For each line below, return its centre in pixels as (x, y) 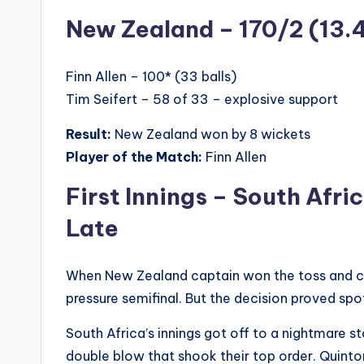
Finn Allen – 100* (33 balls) (151, 77)
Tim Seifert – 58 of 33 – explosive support (202, 100)
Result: (89, 134)
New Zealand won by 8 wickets (211, 134)
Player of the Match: (134, 157)
